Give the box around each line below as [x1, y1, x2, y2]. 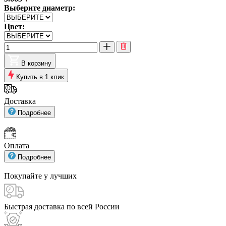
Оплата [4, 141, 29, 150]
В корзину [21, 59, 51, 67]
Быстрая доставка [4, 202, 67, 211]
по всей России [67, 202, 120, 211]
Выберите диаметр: [4, 3, 75, 12]
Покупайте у [4, 171, 50, 180]
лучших [50, 171, 77, 180]
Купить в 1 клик [16, 73, 64, 81]
